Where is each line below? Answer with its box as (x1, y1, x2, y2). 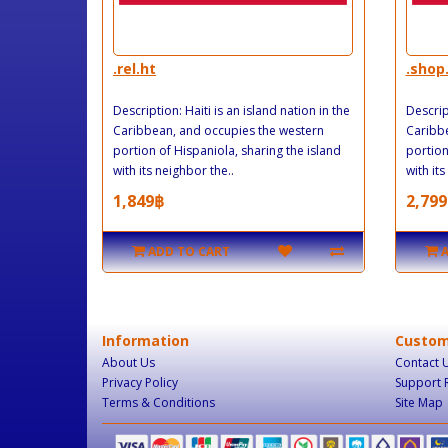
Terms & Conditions (102, 393, 215, 411)
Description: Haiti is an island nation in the (113, 101, 350, 119)
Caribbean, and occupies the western (113, 121, 324, 139)
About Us (102, 353, 155, 371)
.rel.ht (113, 58, 156, 78)
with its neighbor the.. (113, 161, 234, 179)
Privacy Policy (102, 373, 178, 391)
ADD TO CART (148, 242, 231, 260)
